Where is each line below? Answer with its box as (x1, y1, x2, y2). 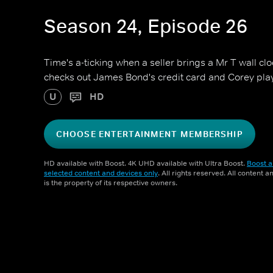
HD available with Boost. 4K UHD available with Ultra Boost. (44, 158, 247, 168)
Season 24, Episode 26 (44, 14, 247, 39)
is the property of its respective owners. (44, 178, 177, 188)
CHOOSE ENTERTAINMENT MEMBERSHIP (56, 129, 243, 140)
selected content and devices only (44, 168, 158, 178)
